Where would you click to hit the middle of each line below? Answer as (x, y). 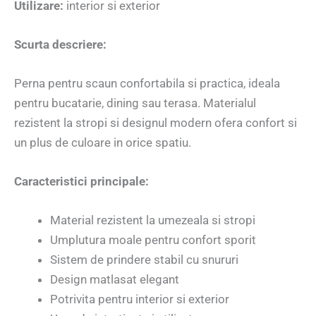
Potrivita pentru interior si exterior (140, 299)
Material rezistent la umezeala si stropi (153, 220)
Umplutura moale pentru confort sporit (153, 240)
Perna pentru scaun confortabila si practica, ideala (147, 83)
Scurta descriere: (60, 44)
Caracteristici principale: (81, 182)
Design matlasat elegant (115, 280)
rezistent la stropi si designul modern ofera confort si (156, 122)
